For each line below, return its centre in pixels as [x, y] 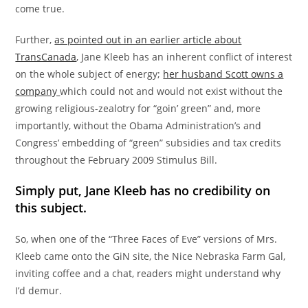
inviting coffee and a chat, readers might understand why [148, 273]
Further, [35, 39]
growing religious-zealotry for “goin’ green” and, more [138, 108]
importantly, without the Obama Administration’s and [139, 125]
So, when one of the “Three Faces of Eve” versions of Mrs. [146, 239]
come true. [40, 8]
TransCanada [46, 56]
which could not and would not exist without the [172, 91]
